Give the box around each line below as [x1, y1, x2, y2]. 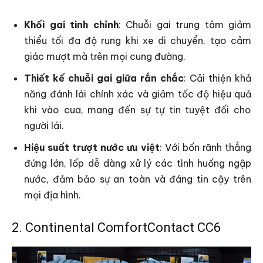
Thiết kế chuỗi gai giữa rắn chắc [24, 72, 184, 84]
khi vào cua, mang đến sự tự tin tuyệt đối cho [24, 104, 251, 116]
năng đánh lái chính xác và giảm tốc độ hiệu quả [24, 88, 251, 100]
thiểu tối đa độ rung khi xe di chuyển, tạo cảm [24, 35, 251, 46]
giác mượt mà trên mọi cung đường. [24, 50, 186, 62]
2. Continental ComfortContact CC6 [12, 220, 221, 235]
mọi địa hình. [24, 189, 81, 201]
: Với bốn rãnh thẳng [159, 141, 252, 153]
